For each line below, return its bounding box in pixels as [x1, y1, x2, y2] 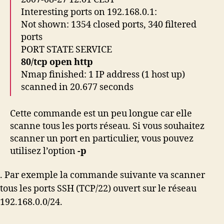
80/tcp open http [21, 56, 93, 68]
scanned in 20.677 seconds [21, 81, 133, 93]
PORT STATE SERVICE [21, 44, 112, 55]
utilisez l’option [10, 145, 77, 157]
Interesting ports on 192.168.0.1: [21, 6, 157, 18]
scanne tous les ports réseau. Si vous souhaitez [10, 120, 204, 132]
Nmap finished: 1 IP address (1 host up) [21, 69, 185, 80]
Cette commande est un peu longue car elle [10, 107, 192, 119]
